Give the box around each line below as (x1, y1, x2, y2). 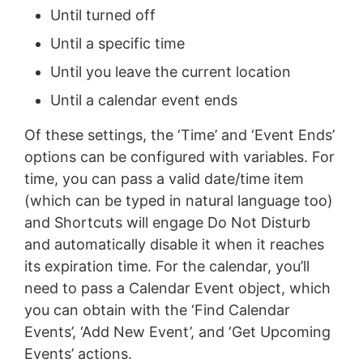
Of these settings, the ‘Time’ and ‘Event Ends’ (23, 126, 335, 143)
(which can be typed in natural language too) (23, 191, 333, 209)
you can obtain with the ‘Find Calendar (23, 301, 290, 318)
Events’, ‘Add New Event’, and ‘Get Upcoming (23, 322, 331, 340)
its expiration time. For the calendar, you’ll (23, 257, 310, 275)
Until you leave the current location (49, 62, 291, 80)
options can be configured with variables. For (23, 147, 335, 165)
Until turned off (49, 6, 156, 23)
